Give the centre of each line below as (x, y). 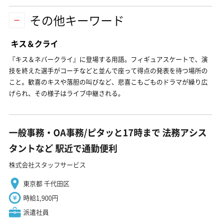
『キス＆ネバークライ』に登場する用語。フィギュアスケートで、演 (108, 59)
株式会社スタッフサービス (47, 165)
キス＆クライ (35, 43)
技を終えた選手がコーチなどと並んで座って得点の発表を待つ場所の (108, 70)
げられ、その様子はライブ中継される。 (67, 93)
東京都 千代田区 (46, 183)
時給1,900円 (41, 198)
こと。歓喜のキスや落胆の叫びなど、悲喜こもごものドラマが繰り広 (108, 82)
